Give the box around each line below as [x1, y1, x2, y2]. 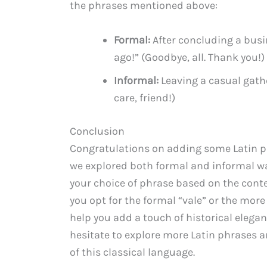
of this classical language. [70, 246, 195, 259]
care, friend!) [114, 91, 175, 105]
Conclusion [70, 125, 125, 138]
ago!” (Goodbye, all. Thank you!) [114, 51, 265, 64]
